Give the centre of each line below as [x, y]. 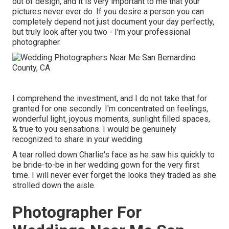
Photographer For [77, 212]
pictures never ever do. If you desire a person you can [108, 12]
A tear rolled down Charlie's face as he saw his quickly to [113, 155]
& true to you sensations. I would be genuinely [94, 129]
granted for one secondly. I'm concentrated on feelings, [110, 109]
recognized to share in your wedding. [78, 140]
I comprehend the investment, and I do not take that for [110, 99]
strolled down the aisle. [54, 186]
